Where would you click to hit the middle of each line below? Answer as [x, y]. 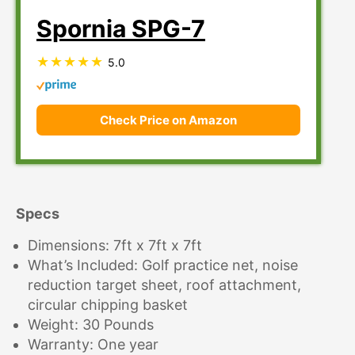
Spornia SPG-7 [121, 28]
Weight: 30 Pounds [91, 324]
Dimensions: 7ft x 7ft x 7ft [115, 245]
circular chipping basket [108, 304]
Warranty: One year [93, 344]
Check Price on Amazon [169, 120]
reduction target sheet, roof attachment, [164, 284]
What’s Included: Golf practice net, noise [163, 265]
